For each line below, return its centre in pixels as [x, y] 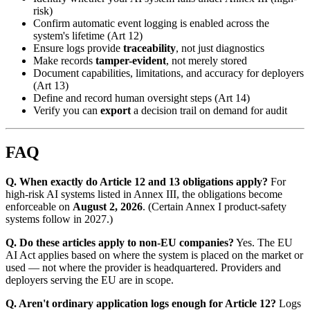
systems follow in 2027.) [59, 219]
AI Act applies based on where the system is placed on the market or [154, 255]
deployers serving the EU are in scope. [90, 280]
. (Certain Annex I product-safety [215, 206]
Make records [64, 60]
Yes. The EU [263, 242]
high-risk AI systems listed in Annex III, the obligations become [144, 194]
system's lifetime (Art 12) [88, 35]
